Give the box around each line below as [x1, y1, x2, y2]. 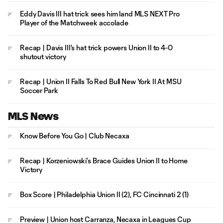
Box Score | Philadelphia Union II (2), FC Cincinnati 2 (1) [20, 190, 189, 199]
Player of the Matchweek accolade [20, 18, 128, 27]
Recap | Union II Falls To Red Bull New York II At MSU [20, 77, 182, 86]
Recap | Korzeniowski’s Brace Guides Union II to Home [20, 156, 188, 165]
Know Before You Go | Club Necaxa [20, 131, 129, 140]
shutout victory [20, 52, 66, 61]
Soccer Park [20, 86, 58, 95]
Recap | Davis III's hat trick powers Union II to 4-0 [20, 43, 173, 52]
